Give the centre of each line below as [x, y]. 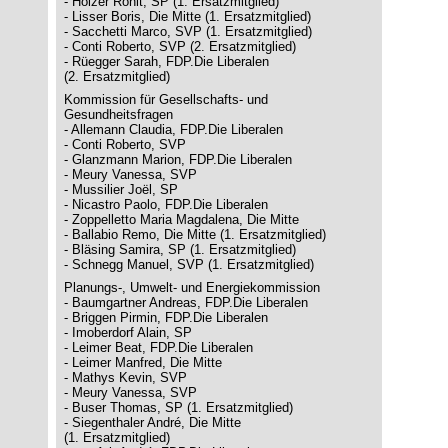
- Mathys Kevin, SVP [125, 377]
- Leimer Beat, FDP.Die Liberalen [158, 347]
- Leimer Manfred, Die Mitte [143, 362]
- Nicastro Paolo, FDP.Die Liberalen [166, 204]
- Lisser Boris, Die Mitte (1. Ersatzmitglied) [187, 16]
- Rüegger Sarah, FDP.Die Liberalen [166, 61]
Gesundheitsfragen [118, 114]
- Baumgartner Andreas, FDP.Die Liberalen [186, 302]
